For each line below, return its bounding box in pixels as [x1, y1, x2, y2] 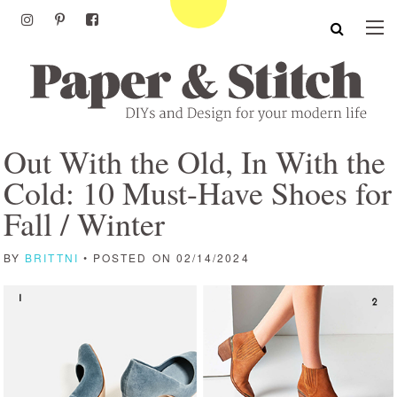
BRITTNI [25, 250, 79, 265]
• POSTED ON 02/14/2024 [78, 250, 250, 265]
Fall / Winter [4, 202, 165, 245]
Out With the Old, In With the [4, 140, 385, 183]
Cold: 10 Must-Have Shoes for [4, 171, 392, 214]
